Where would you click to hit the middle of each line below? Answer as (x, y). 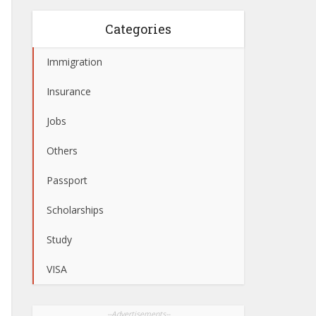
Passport (67, 180)
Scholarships (75, 210)
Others (62, 151)
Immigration (74, 62)
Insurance (69, 91)
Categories (138, 29)
